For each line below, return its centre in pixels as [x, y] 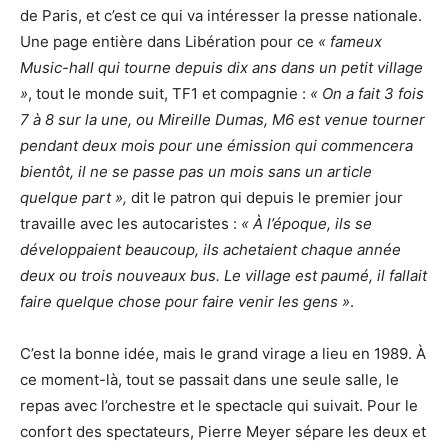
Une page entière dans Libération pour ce [169, 41]
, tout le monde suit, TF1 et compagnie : [169, 93]
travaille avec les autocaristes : [130, 223]
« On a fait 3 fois [367, 93]
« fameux [350, 41]
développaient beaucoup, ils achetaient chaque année [210, 249]
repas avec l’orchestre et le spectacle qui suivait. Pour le [219, 405]
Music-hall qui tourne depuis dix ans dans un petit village [221, 67]
